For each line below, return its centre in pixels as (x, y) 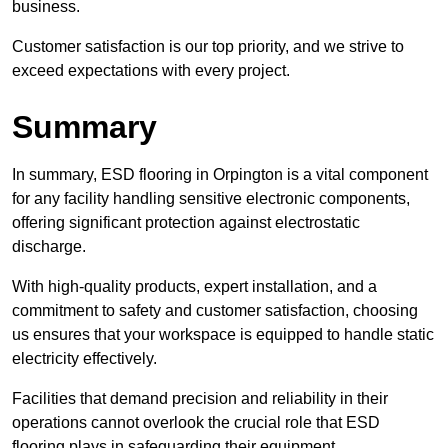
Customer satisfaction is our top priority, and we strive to (208, 47)
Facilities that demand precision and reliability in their (200, 399)
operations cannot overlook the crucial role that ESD (196, 423)
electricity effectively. (84, 359)
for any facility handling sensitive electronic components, (211, 199)
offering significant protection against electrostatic (186, 223)
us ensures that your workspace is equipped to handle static (223, 335)
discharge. (49, 247)
